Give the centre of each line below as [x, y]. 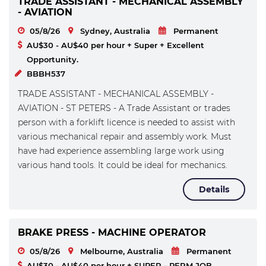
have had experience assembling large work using [121, 151]
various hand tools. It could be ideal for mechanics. [123, 165]
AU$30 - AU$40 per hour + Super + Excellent [115, 45]
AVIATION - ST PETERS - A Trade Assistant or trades [124, 108]
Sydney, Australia [115, 31]
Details [214, 189]
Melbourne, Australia [122, 251]
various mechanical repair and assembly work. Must [125, 137]
